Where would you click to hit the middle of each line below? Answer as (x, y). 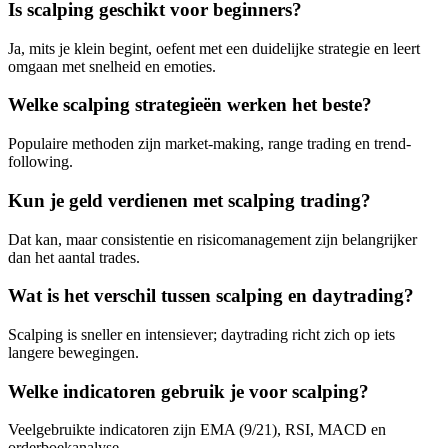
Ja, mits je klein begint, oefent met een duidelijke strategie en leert (214, 48)
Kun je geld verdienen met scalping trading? (189, 200)
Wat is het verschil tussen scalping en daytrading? (211, 296)
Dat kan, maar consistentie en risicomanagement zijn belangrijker (212, 239)
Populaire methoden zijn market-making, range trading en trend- (209, 144)
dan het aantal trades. (74, 257)
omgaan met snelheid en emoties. (112, 66)
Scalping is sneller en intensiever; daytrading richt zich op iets (201, 335)
